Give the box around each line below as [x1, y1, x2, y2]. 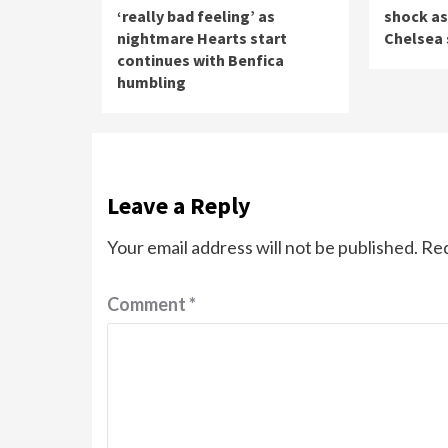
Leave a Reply [107, 190, 251, 222]
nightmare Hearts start [117, 28, 287, 49]
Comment [107, 293, 189, 316]
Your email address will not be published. [107, 236, 418, 259]
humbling [117, 72, 186, 93]
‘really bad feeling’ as [117, 6, 275, 27]
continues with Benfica [117, 50, 284, 71]
